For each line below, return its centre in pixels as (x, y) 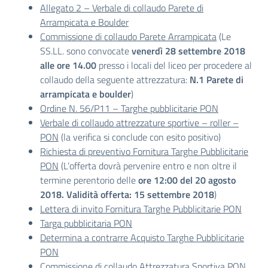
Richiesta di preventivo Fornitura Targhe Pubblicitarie (144, 151)
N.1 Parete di (217, 80)
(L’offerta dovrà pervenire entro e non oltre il (148, 166)
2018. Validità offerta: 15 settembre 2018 (127, 194)
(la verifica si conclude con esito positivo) (140, 137)
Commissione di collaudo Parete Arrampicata (128, 36)
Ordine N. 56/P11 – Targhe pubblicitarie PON (129, 108)
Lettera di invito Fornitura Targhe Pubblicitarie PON (141, 209)
